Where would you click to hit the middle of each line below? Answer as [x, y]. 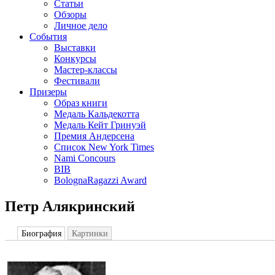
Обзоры [70, 14]
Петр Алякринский [70, 206]
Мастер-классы [86, 70]
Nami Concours [85, 158]
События [48, 37]
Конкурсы [75, 59]
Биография [41, 233]
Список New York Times [104, 147]
